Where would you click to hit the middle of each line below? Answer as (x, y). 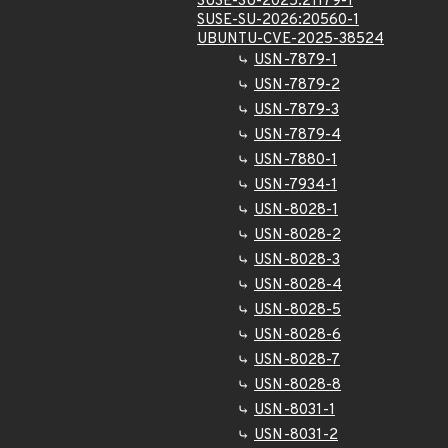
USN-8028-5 (297, 310)
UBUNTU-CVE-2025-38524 (290, 39)
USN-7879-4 (297, 135)
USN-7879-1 (295, 60)
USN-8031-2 (296, 435)
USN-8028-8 (297, 385)
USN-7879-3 (296, 110)
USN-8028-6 (297, 335)
